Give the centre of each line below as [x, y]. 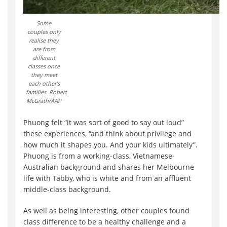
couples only [44, 31]
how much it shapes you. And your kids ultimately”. [110, 144]
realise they [44, 40]
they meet [44, 74]
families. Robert [46, 92]
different [44, 57]
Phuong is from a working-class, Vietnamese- [99, 156]
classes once [44, 66]
